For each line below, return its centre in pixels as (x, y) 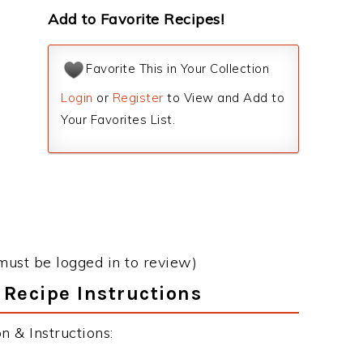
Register (138, 98)
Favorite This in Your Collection (177, 69)
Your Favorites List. (118, 120)
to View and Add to (224, 98)
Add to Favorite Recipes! (136, 19)
